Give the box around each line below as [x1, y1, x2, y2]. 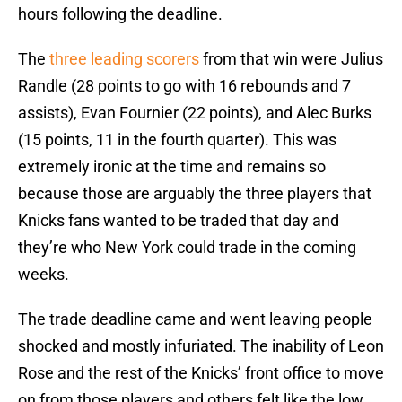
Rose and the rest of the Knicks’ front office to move [18, 363, 384, 383]
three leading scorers [49, 49, 199, 69]
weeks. [18, 265, 69, 284]
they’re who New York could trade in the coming [18, 238, 356, 258]
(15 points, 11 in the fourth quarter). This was [18, 130, 336, 150]
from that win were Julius [199, 49, 383, 69]
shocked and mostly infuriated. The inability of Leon [18, 336, 384, 356]
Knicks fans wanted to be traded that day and [18, 211, 339, 231]
